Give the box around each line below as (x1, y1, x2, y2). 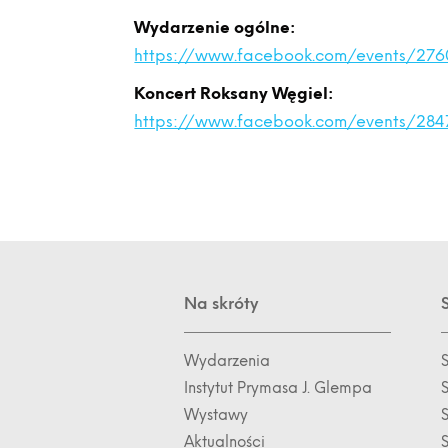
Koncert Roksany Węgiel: (134, 84, 334, 103)
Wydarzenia (184, 352, 271, 370)
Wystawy (184, 406, 249, 424)
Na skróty (184, 294, 259, 313)
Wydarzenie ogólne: (134, 18, 296, 37)
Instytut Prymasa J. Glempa (184, 379, 373, 397)
